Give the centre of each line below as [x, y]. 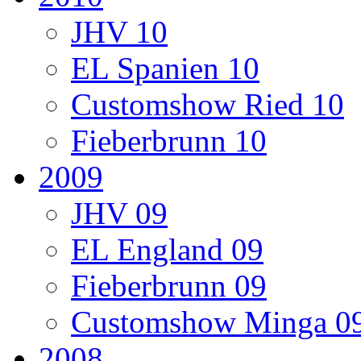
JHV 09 [119, 213]
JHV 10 [119, 31]
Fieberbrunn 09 [169, 285]
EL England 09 [167, 249]
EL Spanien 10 [165, 68]
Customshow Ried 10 [207, 104]
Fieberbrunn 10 [169, 140]
